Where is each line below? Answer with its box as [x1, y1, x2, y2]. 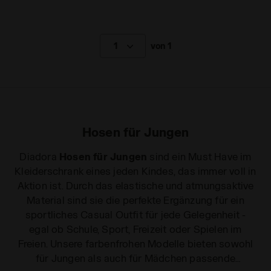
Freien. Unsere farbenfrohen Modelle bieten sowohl [18, 237, 253, 249]
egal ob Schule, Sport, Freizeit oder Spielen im [29, 223, 242, 235]
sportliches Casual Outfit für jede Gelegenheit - [25, 208, 246, 220]
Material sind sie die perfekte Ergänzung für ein [27, 194, 244, 206]
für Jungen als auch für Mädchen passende [36, 252, 235, 264]
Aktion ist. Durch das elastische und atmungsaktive [17, 179, 254, 191]
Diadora [19, 150, 59, 162]
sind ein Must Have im [147, 150, 252, 162]
